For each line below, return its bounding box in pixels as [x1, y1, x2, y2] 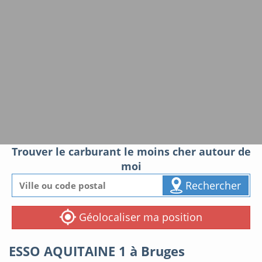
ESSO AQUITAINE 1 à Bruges [9, 242, 185, 260]
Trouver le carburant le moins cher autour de [11, 144, 251, 158]
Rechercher [182, 178, 241, 192]
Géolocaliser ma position [75, 210, 202, 224]
